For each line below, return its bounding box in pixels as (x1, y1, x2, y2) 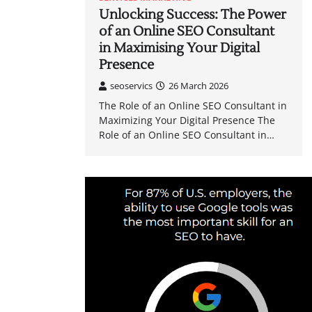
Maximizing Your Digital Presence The (99, 114, 275, 127)
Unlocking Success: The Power (99, 6, 286, 24)
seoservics (110, 79, 153, 93)
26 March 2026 (169, 79, 228, 93)
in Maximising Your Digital (99, 40, 260, 57)
